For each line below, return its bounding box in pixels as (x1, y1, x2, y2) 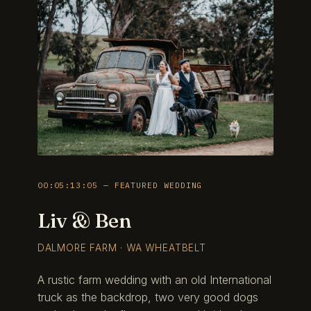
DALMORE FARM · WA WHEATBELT (37, 242, 206, 254)
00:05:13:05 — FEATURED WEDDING (37, 179, 203, 190)
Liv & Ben (37, 208, 131, 233)
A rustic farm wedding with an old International (37, 272, 271, 287)
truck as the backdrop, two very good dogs (37, 289, 258, 304)
